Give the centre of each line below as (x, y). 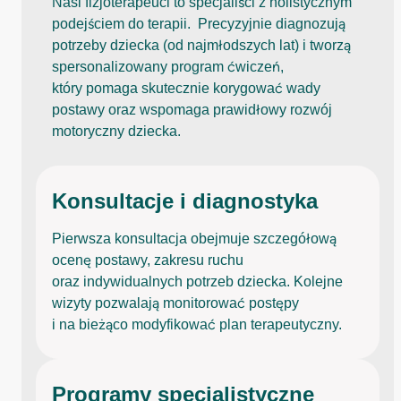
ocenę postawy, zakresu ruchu (148, 260)
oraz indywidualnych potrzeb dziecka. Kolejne (197, 281)
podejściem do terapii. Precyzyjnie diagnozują (199, 23)
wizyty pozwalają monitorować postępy (175, 303)
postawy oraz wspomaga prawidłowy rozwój (192, 109)
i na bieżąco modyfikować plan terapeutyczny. (197, 324)
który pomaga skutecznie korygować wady (186, 88)
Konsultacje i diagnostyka (185, 200)
